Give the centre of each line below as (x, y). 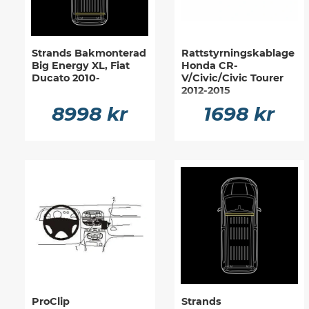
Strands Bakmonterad (89, 53)
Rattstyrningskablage (238, 53)
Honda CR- (209, 66)
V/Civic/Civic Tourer (232, 78)
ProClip (51, 301)
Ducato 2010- (66, 78)
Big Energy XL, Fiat (81, 66)
